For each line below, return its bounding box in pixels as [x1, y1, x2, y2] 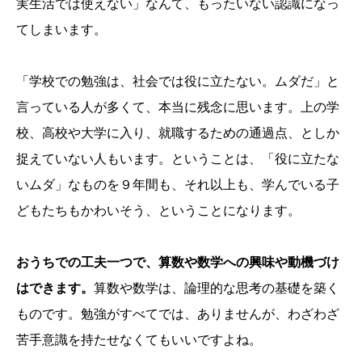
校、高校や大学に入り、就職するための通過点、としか [16, 124, 339, 141]
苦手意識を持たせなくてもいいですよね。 [16, 331, 262, 348]
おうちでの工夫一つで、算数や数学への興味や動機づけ [16, 254, 339, 271]
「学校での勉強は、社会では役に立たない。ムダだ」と [16, 73, 339, 90]
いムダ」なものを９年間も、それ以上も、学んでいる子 [16, 176, 339, 193]
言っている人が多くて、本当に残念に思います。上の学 [16, 99, 339, 116]
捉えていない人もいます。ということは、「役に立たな [16, 150, 339, 167]
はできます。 [16, 280, 94, 297]
